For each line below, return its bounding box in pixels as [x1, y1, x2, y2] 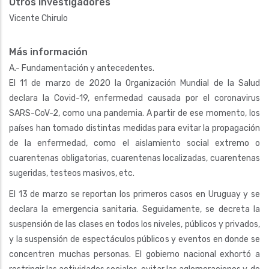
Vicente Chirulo [9, 13, 68, 23]
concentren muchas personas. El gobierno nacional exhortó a [9, 249, 260, 259]
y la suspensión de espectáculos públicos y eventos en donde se [9, 234, 260, 244]
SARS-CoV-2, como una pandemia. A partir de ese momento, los [9, 108, 260, 118]
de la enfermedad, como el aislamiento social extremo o [9, 138, 260, 148]
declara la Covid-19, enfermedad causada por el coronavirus [9, 93, 260, 103]
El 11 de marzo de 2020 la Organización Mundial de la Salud [9, 78, 260, 88]
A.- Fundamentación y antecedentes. [9, 63, 154, 73]
